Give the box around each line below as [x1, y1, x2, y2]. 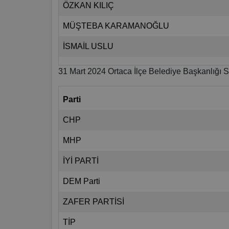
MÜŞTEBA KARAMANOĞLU [63, 21, 169, 31]
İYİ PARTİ [63, 156, 99, 166]
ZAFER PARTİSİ [63, 197, 124, 207]
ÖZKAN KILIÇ [63, 1, 114, 10]
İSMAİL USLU [63, 42, 113, 51]
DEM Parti [63, 177, 100, 186]
